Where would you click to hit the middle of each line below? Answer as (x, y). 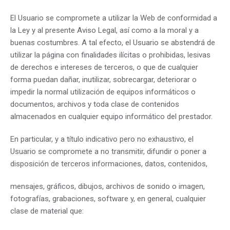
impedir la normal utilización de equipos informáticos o (103, 92)
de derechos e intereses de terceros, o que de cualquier (104, 67)
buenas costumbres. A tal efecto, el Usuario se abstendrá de (113, 43)
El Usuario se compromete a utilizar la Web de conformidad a (114, 18)
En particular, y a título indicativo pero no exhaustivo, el (102, 139)
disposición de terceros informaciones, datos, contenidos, (109, 164)
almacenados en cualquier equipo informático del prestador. (111, 117)
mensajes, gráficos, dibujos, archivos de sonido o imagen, (108, 186)
